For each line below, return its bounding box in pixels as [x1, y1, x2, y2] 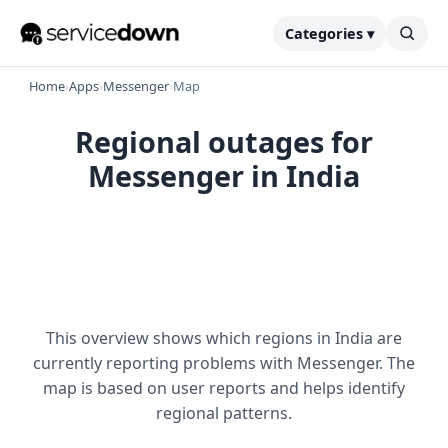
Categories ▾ [285, 23, 374, 43]
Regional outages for [75, 122, 373, 161]
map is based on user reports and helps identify [43, 377, 405, 399]
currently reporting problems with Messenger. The [33, 352, 415, 374]
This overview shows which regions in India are [46, 327, 402, 349]
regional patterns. [156, 402, 292, 424]
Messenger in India [88, 156, 360, 195]
